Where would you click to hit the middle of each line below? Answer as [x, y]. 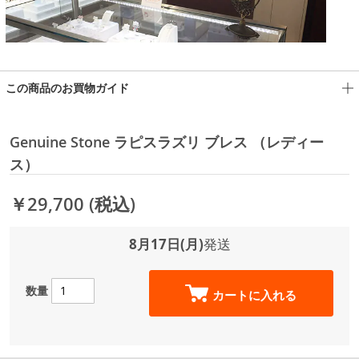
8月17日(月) [166, 244]
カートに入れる [255, 295]
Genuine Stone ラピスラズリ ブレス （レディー [167, 141]
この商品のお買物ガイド [67, 87]
